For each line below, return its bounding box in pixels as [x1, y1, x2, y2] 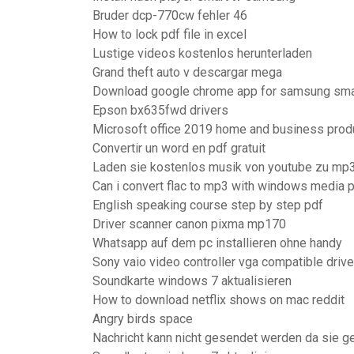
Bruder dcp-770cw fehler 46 [92, 8, 247, 23]
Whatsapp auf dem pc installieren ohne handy [92, 235, 342, 250]
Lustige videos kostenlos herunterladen [92, 46, 312, 61]
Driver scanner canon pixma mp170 [92, 217, 286, 232]
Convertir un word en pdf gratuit [92, 141, 265, 156]
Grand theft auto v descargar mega [92, 65, 282, 80]
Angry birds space [92, 311, 193, 326]
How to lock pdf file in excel [92, 27, 247, 42]
